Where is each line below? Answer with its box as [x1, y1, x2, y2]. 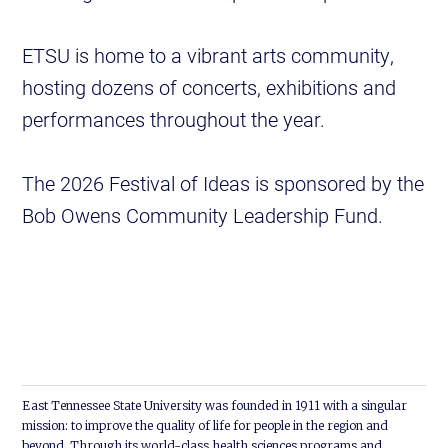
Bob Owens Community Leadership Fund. [22, 202, 384, 229]
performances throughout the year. [22, 106, 326, 133]
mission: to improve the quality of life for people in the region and [22, 418, 389, 434]
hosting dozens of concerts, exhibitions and [22, 74, 397, 101]
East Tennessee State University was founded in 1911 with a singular [22, 398, 408, 414]
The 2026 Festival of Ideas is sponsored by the [22, 170, 425, 197]
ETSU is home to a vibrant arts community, [22, 42, 395, 69]
